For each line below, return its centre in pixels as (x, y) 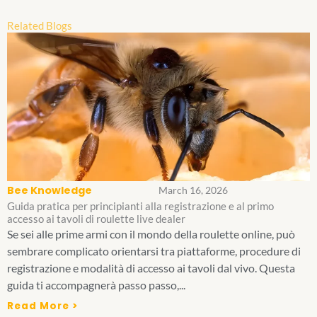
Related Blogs (40, 25)
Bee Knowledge (50, 190)
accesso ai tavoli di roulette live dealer (96, 219)
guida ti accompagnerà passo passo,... (96, 284)
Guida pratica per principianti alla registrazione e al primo (140, 206)
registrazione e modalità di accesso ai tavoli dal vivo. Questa (151, 267)
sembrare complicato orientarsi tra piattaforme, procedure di (154, 250)
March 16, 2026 (193, 190)
